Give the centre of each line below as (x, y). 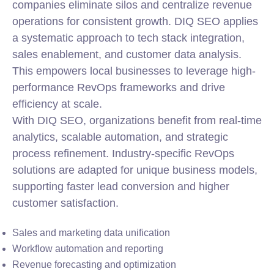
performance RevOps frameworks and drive (119, 87)
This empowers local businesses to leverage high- (134, 71)
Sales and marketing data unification (91, 233)
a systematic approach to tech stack (101, 38)
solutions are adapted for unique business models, (135, 170)
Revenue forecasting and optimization (94, 265)
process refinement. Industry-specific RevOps (123, 154)
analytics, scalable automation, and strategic (120, 137)
